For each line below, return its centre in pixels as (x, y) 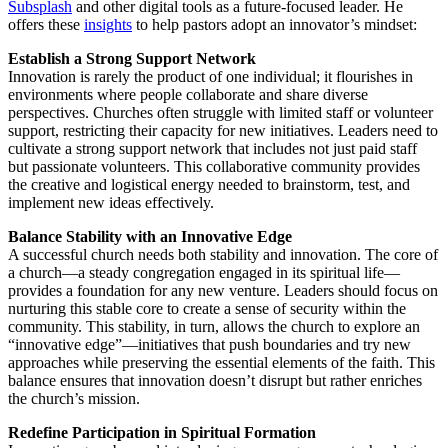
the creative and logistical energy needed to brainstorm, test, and (209, 185)
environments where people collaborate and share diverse (188, 95)
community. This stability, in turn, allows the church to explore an (214, 327)
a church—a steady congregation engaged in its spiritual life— (204, 273)
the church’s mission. (74, 399)
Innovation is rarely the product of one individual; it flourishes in (210, 77)
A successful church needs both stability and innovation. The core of (223, 255)
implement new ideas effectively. (111, 203)
